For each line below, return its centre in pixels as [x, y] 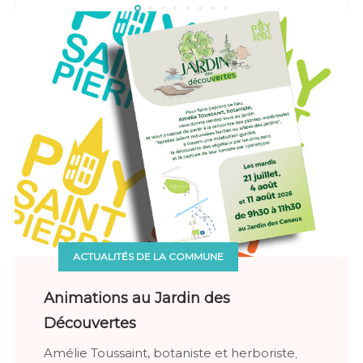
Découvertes [90, 324]
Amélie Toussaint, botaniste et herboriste [169, 352]
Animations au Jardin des [137, 299]
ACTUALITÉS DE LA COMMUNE [148, 257]
